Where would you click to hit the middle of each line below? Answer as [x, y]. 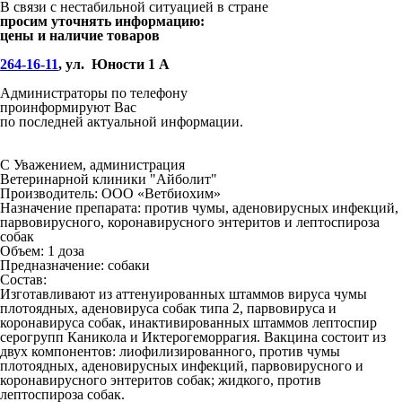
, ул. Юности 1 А [116, 64]
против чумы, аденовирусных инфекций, [271, 208]
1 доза [66, 251]
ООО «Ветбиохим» [161, 193]
